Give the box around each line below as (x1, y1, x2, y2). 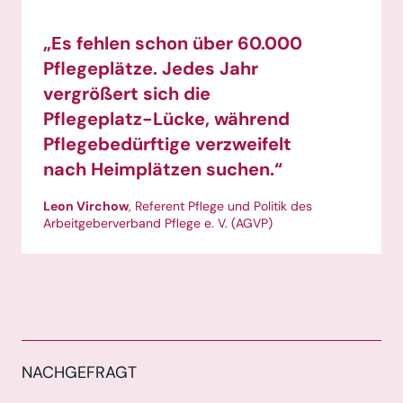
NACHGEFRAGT (22, 362, 137, 384)
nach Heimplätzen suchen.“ (43, 157, 282, 182)
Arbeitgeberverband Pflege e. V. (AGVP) (43, 215, 273, 232)
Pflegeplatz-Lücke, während (43, 107, 290, 131)
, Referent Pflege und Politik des (129, 198, 312, 215)
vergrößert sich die (43, 82, 210, 106)
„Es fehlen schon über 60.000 (43, 31, 302, 56)
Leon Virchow (43, 198, 129, 215)
